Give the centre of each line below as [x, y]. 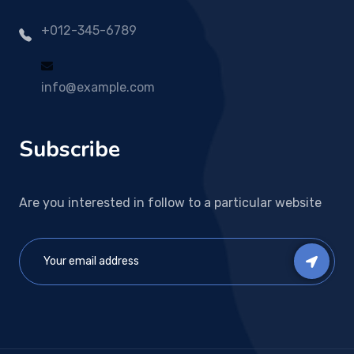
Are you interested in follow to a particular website [170, 202]
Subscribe [70, 149]
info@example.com [98, 87]
